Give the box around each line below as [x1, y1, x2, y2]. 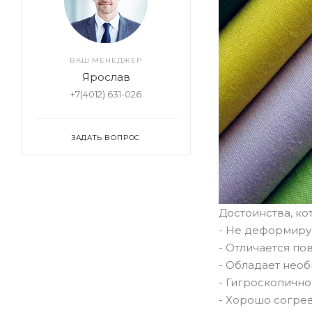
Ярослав [81, 70, 130, 84]
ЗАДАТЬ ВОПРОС [71, 133, 141, 143]
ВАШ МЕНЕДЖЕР [70, 56, 142, 65]
